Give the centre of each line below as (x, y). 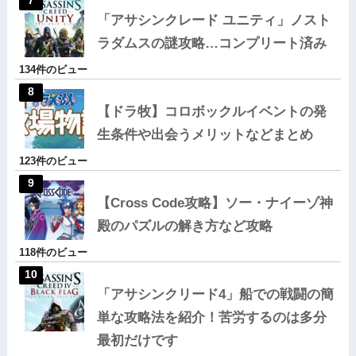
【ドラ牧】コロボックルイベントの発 (211, 111)
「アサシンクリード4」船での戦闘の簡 (215, 294)
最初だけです (137, 340)
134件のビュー (53, 69)
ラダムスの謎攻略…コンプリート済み (211, 43)
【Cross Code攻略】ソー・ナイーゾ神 (215, 203)
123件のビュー (53, 161)
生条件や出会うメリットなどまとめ (205, 134)
